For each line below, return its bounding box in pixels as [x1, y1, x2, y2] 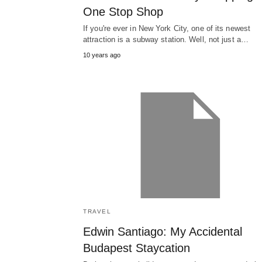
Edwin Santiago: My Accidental [83, 225, 242, 239]
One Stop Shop [83, 5, 163, 19]
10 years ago [83, 51, 120, 59]
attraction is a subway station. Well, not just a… [83, 35, 249, 44]
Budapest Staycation [83, 242, 190, 255]
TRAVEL [83, 208, 111, 215]
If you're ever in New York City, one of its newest [83, 24, 251, 33]
